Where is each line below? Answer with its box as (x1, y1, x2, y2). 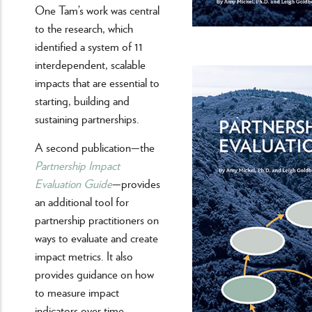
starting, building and (35, 91, 130, 109)
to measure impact (35, 283, 119, 300)
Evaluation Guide (35, 174, 112, 192)
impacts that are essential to (35, 73, 159, 91)
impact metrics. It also (35, 247, 133, 264)
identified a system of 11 (35, 37, 143, 54)
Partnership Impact (35, 156, 120, 173)
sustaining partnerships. (35, 109, 142, 127)
